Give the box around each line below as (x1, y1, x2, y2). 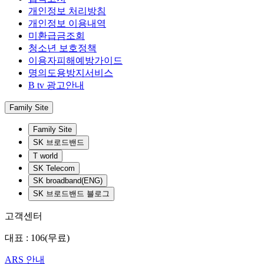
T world (33, 151, 58, 161)
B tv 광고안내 (28, 80, 84, 91)
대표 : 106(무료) (5, 233, 70, 243)
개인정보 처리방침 (28, 6, 106, 16)
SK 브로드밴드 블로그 (33, 189, 110, 199)
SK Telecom (33, 164, 75, 173)
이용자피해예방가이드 (28, 55, 123, 66)
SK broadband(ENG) (33, 176, 103, 186)
